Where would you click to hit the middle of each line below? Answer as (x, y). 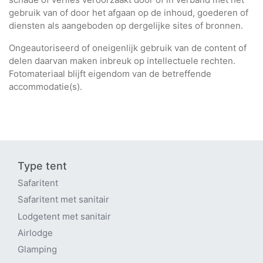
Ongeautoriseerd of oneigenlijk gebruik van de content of (128, 48)
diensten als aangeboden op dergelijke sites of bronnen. (126, 26)
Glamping (37, 249)
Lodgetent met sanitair (64, 216)
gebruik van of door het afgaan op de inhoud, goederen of (129, 13)
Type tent (42, 166)
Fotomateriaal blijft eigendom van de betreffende (110, 74)
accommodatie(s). (45, 87)
